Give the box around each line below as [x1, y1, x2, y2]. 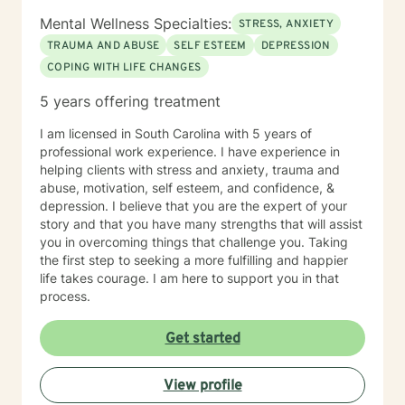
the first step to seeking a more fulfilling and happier [40, 252, 348, 268]
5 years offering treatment [40, 92, 221, 110]
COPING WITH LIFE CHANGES [47, 61, 202, 75]
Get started [165, 330, 240, 348]
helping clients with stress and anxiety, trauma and [40, 162, 340, 177]
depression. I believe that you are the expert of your [40, 198, 347, 213]
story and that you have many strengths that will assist [40, 216, 363, 231]
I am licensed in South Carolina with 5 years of [40, 126, 264, 141]
